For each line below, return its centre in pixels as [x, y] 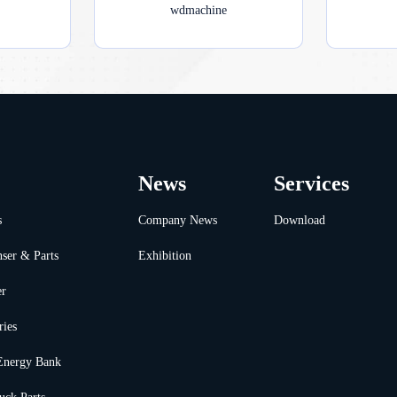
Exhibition [165, 255]
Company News [178, 220]
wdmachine [198, 10]
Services [311, 183]
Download [299, 220]
